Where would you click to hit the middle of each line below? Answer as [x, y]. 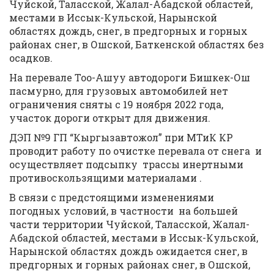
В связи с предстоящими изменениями [112, 197]
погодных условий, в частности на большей [124, 211]
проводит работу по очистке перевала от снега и [135, 151]
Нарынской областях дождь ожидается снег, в [128, 251]
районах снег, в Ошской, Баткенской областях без [137, 44]
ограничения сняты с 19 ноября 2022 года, [116, 104]
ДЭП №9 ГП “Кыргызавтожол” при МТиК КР [121, 137]
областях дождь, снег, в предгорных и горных [128, 31]
